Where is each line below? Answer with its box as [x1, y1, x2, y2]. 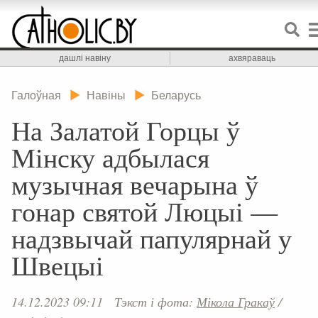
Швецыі [11, 246, 104, 284]
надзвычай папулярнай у [11, 219, 292, 257]
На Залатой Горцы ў [11, 111, 240, 149]
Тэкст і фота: [114, 293, 197, 311]
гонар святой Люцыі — [11, 192, 278, 230]
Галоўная [11, 88, 61, 102]
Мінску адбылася [11, 138, 209, 176]
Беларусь [151, 88, 201, 102]
